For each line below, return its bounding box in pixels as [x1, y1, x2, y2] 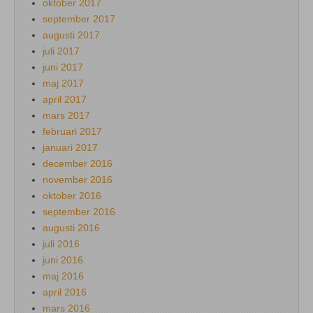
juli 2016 [43, 238, 80, 249]
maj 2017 [43, 77, 84, 89]
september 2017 [43, 13, 115, 24]
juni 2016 [43, 254, 83, 265]
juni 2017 [43, 61, 83, 73]
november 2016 [43, 173, 112, 185]
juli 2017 [43, 45, 80, 57]
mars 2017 [43, 109, 90, 121]
